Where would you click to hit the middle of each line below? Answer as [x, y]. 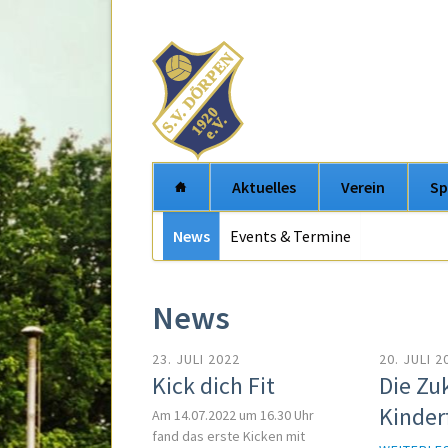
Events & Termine [290, 236]
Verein [363, 187]
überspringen [200, 250]
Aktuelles [264, 187]
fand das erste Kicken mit [228, 436]
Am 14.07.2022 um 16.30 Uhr [233, 415]
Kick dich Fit [213, 386]
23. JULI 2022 [196, 359]
